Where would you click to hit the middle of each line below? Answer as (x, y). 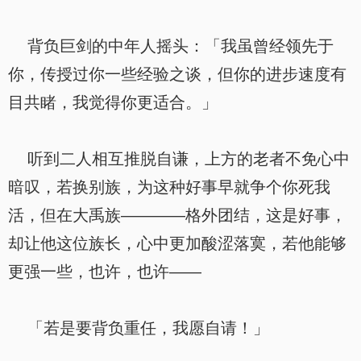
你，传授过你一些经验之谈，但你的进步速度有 (177, 74)
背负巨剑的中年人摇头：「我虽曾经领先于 (171, 46)
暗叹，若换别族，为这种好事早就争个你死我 (169, 187)
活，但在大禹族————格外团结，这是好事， (177, 215)
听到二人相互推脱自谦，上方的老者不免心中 (179, 159)
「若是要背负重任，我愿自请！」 (139, 328)
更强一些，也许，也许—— (105, 272)
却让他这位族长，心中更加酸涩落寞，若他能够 (177, 243)
